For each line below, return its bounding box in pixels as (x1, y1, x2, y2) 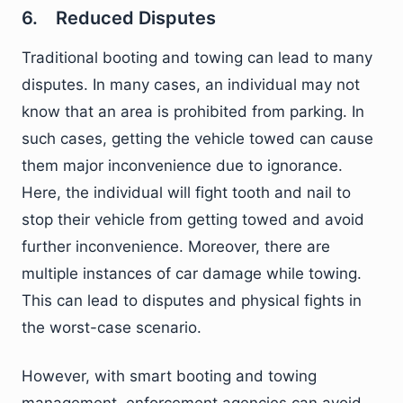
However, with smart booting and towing (22, 367, 317, 385)
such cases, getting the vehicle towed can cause (22, 130, 373, 148)
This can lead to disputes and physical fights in (22, 291, 362, 309)
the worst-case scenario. (22, 318, 201, 336)
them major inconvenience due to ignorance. (22, 157, 343, 175)
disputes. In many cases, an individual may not (22, 76, 360, 94)
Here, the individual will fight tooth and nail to (22, 184, 351, 201)
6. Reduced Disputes (22, 7, 216, 29)
